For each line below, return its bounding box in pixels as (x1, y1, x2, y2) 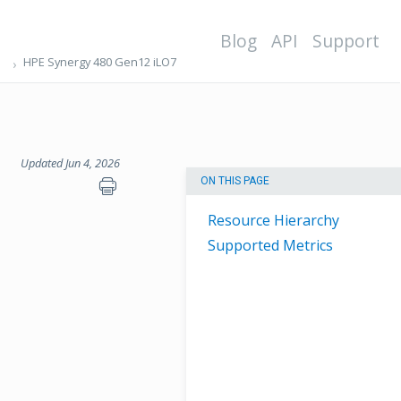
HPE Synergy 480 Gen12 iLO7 (22, 54, 176, 70)
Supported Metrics (208, 235, 333, 256)
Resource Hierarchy (208, 210, 339, 231)
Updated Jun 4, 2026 (21, 155, 120, 171)
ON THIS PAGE (200, 175, 269, 188)
